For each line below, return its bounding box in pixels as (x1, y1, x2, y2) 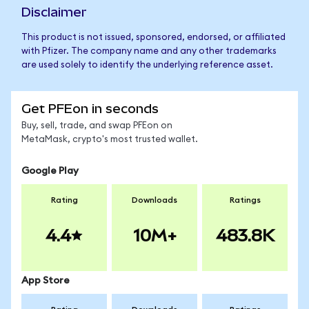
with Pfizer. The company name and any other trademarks (21, 47, 277, 56)
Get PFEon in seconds (21, 101, 159, 116)
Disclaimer (21, 5, 87, 19)
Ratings (229, 196, 261, 204)
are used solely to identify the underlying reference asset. (21, 61, 273, 70)
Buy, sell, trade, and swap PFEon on (21, 121, 172, 130)
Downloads (132, 196, 177, 204)
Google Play (21, 166, 79, 176)
